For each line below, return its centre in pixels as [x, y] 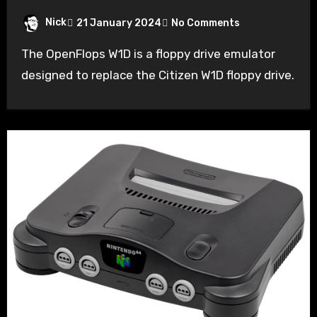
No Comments [205, 23]
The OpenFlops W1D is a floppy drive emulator [25, 54]
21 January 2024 [119, 23]
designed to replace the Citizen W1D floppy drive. [157, 75]
